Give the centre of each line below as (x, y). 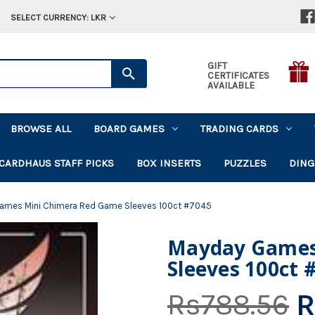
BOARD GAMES (129, 128)
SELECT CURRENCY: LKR (58, 17)
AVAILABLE (231, 85)
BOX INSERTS (169, 163)
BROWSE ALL (41, 128)
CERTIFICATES (238, 75)
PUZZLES (245, 163)
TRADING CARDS (240, 128)
